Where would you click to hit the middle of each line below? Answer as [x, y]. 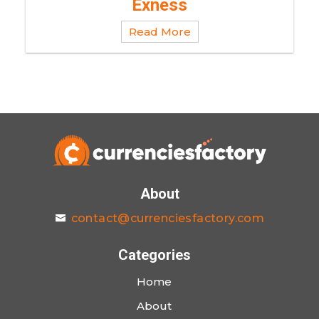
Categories [154, 255]
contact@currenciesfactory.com [168, 218]
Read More [159, 32]
